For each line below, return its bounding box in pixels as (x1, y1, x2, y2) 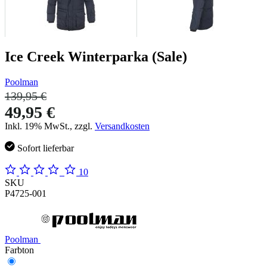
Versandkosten (95, 120, 150, 131)
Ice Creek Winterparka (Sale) (5, 48, 187, 64)
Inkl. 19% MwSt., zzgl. (5, 120, 95, 131)
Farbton (5, 244, 34, 255)
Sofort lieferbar (17, 142, 74, 153)
